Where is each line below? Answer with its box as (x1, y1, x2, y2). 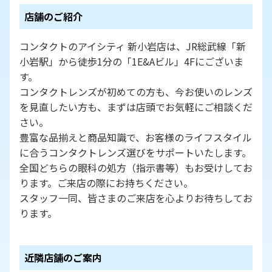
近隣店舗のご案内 (24, 250, 102, 265)
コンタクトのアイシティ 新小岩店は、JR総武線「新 (19, 38, 246, 53)
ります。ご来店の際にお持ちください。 (19, 175, 193, 190)
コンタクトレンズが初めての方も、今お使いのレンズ (19, 84, 253, 99)
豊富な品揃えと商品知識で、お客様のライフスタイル (19, 129, 252, 144)
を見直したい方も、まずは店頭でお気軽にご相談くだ (19, 99, 253, 114)
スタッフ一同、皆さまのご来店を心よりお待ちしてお (19, 190, 253, 205)
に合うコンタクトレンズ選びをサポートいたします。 (19, 144, 251, 160)
